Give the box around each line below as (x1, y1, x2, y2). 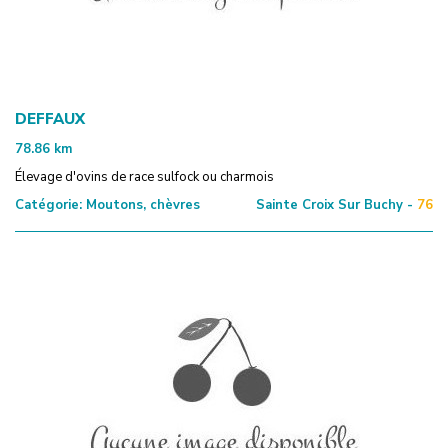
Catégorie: (15, 195, 82, 214)
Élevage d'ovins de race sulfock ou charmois (15, 167, 274, 186)
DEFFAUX (15, 108, 85, 129)
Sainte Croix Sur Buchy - (256, 195, 413, 214)
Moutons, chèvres (82, 195, 200, 214)
